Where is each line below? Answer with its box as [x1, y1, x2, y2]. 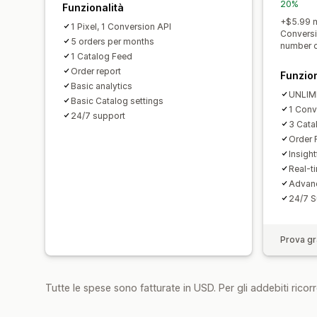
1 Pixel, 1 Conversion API [71, 21, 171, 32]
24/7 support [71, 110, 125, 121]
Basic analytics [71, 80, 132, 91]
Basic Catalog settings [71, 95, 163, 106]
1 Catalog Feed [71, 50, 132, 62]
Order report [71, 65, 121, 76]
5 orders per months [71, 35, 154, 47]
